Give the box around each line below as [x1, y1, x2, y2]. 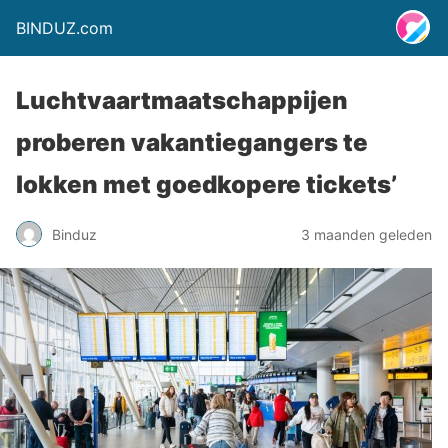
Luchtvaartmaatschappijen [16, 86, 348, 115]
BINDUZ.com [16, 18, 113, 38]
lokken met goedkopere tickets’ [16, 170, 397, 199]
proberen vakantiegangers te [16, 128, 368, 157]
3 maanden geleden [301, 225, 432, 243]
